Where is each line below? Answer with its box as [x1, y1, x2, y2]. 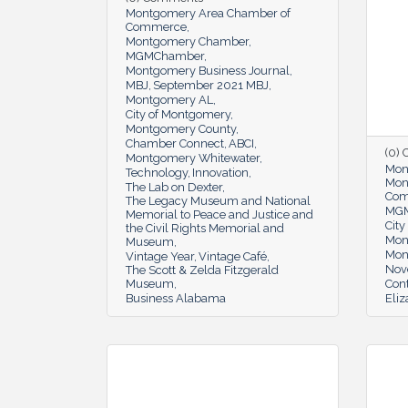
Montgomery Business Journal [126, 63, 290, 77]
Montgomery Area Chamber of [126, 5, 291, 20]
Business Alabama [126, 291, 226, 305]
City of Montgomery [126, 107, 230, 121]
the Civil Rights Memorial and [126, 220, 284, 235]
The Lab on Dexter [126, 179, 222, 194]
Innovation [192, 165, 249, 179]
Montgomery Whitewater [126, 150, 260, 165]
